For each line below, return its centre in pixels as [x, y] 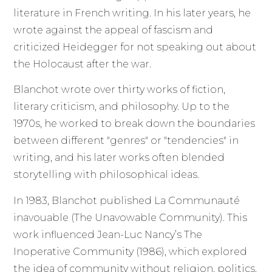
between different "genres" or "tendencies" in [126, 141]
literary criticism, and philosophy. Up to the [122, 107]
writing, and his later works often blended [119, 158]
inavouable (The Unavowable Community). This [131, 217]
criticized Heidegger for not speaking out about [135, 47]
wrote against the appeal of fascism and [114, 30]
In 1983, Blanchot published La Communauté [127, 200]
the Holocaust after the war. [83, 64]
